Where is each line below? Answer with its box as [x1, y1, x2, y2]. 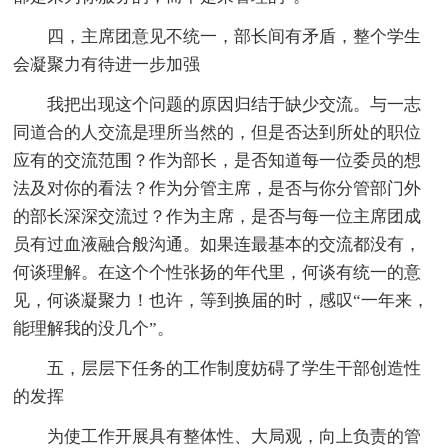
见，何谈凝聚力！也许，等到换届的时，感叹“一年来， [13, 291, 430, 311]
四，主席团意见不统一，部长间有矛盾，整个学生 [47, 27, 422, 47]
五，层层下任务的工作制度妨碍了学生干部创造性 [47, 359, 422, 379]
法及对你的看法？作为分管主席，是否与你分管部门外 [13, 179, 422, 199]
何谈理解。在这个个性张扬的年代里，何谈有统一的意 [13, 263, 422, 283]
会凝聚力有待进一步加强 [13, 55, 201, 75]
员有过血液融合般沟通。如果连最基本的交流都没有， [13, 235, 422, 255]
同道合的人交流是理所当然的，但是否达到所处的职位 [13, 123, 422, 143]
